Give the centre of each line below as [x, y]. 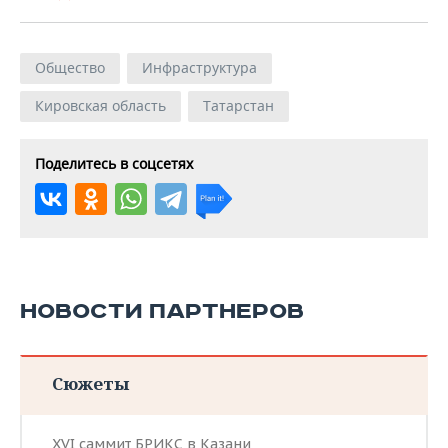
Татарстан [238, 105]
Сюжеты [90, 383]
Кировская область [100, 105]
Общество [70, 67]
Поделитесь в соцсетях [114, 163]
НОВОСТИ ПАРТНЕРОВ [162, 311]
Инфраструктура [199, 67]
